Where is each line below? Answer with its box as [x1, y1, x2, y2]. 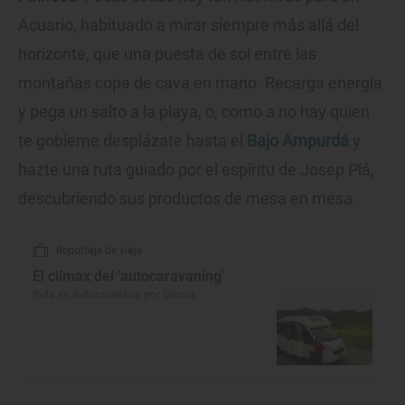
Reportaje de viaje [56, 243, 142, 257]
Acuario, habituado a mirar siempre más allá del [18, 14, 359, 34]
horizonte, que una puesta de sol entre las [18, 43, 316, 63]
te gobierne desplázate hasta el [18, 130, 247, 150]
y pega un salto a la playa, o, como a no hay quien [18, 101, 370, 121]
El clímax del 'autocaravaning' [33, 267, 224, 285]
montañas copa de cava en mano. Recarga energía [18, 72, 382, 92]
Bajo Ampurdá [247, 130, 349, 150]
